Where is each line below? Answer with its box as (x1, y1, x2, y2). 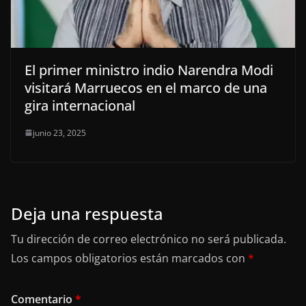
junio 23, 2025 (33, 126, 86, 139)
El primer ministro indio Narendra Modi (25, 60, 273, 79)
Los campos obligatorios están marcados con (11, 250, 248, 266)
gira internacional (25, 96, 135, 115)
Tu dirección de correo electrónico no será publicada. (11, 231, 286, 247)
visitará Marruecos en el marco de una (25, 78, 267, 97)
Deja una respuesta (11, 201, 163, 225)
